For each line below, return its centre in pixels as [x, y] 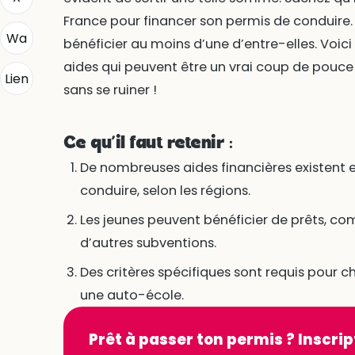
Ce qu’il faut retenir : [148, 143]
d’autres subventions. [148, 242]
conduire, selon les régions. [165, 190]
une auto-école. [132, 295]
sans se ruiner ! [110, 90]
